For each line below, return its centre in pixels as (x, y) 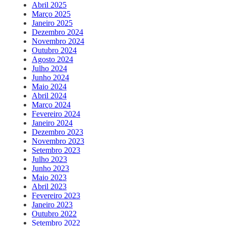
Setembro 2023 (56, 150)
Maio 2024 (49, 86)
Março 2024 (51, 104)
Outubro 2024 (54, 50)
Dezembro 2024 (58, 32)
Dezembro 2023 (58, 132)
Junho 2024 (50, 77)
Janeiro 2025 (52, 23)
